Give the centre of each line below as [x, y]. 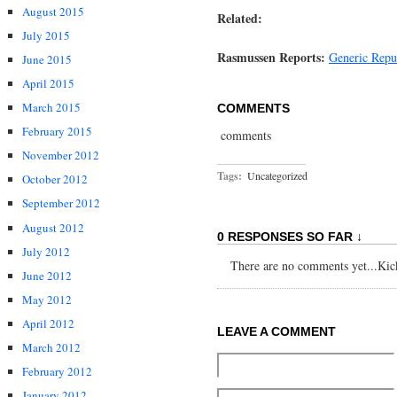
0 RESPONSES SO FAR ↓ [290, 237]
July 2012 [46, 251]
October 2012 [55, 179]
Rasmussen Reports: [271, 57]
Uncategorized [277, 176]
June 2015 [47, 59]
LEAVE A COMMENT [276, 332]
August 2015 [53, 11]
